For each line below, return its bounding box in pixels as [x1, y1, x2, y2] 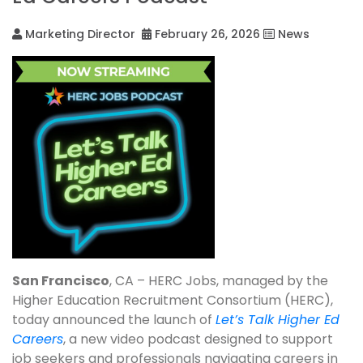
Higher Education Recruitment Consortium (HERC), [12, 290, 333, 310]
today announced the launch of [12, 310, 216, 329]
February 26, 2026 [152, 25, 260, 42]
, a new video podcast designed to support [63, 329, 333, 348]
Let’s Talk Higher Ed [216, 310, 340, 329]
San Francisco [12, 271, 109, 290]
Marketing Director [22, 25, 139, 42]
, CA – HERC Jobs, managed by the [109, 271, 328, 290]
